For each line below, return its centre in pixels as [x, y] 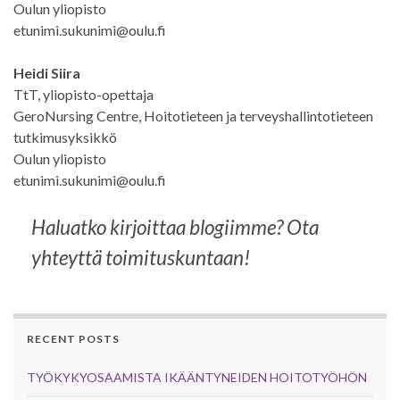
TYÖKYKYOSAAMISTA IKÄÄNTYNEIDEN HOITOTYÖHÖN [197, 377]
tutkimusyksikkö [65, 137]
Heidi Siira [47, 72]
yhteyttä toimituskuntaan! [141, 257]
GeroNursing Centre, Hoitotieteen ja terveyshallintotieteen [193, 115]
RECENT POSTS [73, 338]
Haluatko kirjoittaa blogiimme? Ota [175, 227]
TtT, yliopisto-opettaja [83, 94]
